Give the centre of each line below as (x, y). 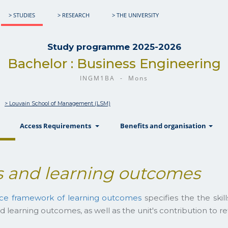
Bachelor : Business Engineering (114, 64)
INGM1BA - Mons (114, 78)
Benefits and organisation (164, 126)
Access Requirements (57, 126)
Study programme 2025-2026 (114, 47)
